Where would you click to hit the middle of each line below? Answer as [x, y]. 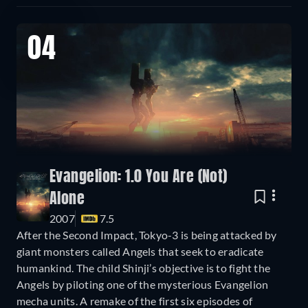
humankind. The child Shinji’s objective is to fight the [144, 267]
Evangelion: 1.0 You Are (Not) [139, 177]
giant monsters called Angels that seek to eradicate [140, 251]
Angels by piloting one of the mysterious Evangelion [143, 284]
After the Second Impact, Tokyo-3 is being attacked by [147, 234]
